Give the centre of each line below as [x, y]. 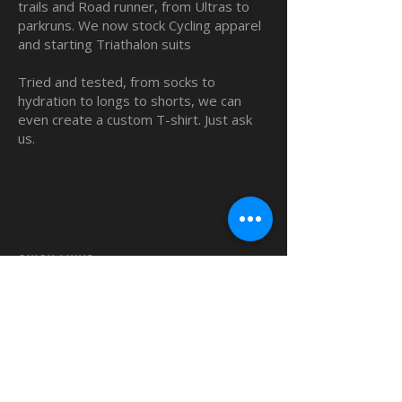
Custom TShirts [63, 319]
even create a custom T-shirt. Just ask [135, 120]
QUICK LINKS [56, 262]
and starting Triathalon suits [105, 44]
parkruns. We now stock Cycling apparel [140, 26]
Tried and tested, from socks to [117, 82]
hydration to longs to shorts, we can [130, 101]
